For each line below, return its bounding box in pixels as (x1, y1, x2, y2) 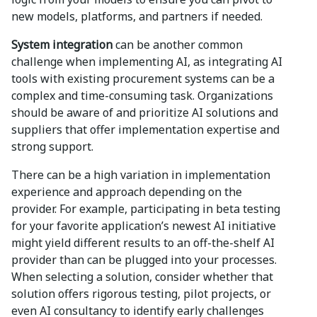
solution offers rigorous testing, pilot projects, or (11, 285, 271, 301)
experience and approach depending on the (11, 183, 242, 200)
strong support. (11, 138, 93, 154)
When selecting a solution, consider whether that (11, 268, 273, 284)
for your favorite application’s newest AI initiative (11, 217, 276, 234)
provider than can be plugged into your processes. (11, 251, 277, 267)
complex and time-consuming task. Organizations (11, 87, 273, 103)
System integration (11, 36, 113, 52)
